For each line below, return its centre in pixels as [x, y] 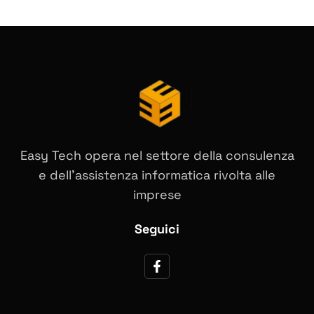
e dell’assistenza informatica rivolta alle [157, 175]
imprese [157, 194]
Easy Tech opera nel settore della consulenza [157, 155]
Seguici [157, 228]
